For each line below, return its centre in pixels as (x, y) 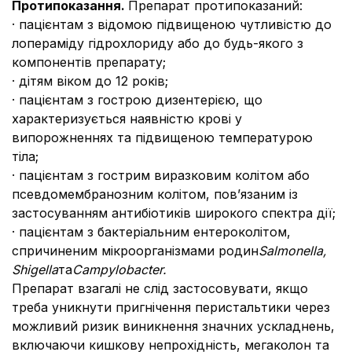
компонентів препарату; (89, 62)
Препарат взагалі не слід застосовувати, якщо (160, 288)
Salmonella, (293, 251)
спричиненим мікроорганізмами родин (135, 251)
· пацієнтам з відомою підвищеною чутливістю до (172, 24)
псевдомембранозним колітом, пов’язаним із (155, 194)
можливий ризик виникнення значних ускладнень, (173, 326)
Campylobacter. (119, 269)
